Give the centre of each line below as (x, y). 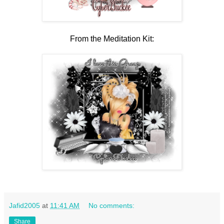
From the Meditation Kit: (112, 38)
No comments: (112, 205)
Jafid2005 (24, 205)
